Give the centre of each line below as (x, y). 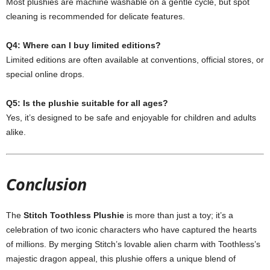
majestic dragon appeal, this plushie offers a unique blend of (121, 259)
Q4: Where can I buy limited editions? (83, 45)
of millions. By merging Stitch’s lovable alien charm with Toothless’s (133, 244)
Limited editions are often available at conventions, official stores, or (135, 60)
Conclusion (46, 184)
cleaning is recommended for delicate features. (96, 16)
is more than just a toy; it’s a (179, 215)
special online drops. (45, 74)
